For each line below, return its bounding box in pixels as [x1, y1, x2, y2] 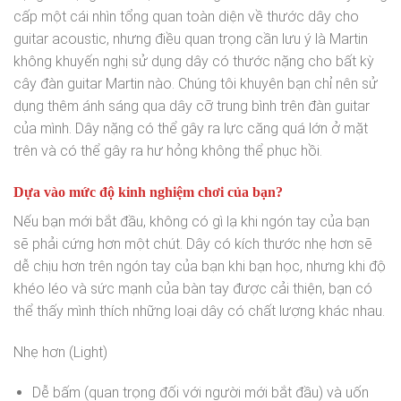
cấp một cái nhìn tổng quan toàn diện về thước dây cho [13, 7, 359, 25]
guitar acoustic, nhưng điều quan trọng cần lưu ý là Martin [13, 30, 368, 47]
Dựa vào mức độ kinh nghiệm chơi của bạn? [13, 183, 283, 200]
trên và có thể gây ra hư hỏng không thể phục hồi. [13, 141, 322, 159]
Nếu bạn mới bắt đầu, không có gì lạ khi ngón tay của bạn [13, 212, 370, 230]
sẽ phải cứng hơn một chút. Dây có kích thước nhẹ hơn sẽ [13, 235, 372, 252]
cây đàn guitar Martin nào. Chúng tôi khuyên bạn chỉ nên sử [13, 74, 378, 92]
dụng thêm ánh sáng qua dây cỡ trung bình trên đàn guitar [13, 97, 370, 115]
